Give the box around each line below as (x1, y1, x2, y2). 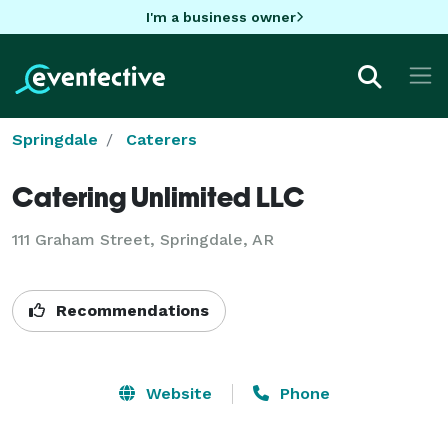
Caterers (126, 129, 197, 149)
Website (140, 383, 212, 403)
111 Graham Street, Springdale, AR (12, 229, 274, 249)
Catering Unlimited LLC (12, 179, 305, 213)
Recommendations (51, 300, 209, 320)
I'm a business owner (145, 8, 296, 25)
